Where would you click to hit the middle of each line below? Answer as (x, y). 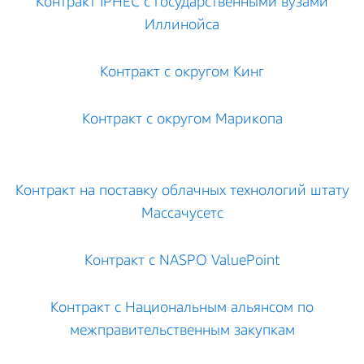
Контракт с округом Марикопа (182, 118)
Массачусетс (182, 212)
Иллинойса (182, 24)
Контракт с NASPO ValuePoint (182, 259)
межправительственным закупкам (182, 329)
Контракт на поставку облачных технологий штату (182, 189)
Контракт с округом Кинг (182, 71)
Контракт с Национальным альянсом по (182, 306)
